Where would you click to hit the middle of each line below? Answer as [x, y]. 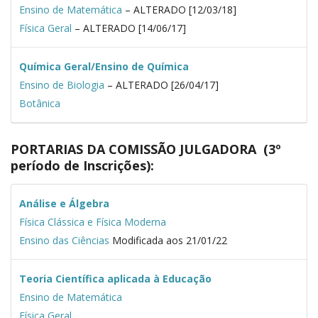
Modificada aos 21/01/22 [168, 241]
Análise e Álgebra [64, 204]
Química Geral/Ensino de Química [104, 66]
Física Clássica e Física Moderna [92, 222]
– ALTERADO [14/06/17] [128, 28]
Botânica [39, 103]
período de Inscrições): [82, 165]
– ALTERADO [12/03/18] [179, 10]
